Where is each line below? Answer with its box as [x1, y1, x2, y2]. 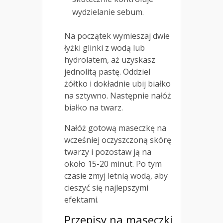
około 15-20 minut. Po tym [64, 158, 162, 170]
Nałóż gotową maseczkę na [64, 122, 166, 134]
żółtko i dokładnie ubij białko [64, 78, 171, 90]
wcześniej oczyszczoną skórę [64, 134, 171, 146]
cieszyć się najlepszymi [64, 182, 148, 194]
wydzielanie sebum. [72, 6, 144, 18]
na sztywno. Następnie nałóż [64, 90, 171, 102]
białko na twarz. [64, 102, 123, 113]
